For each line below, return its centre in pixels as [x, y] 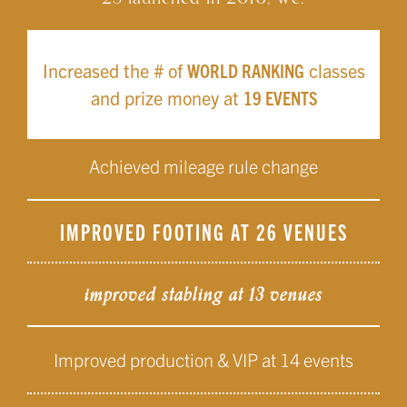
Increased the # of [114, 70]
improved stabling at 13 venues [203, 293]
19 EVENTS [280, 97]
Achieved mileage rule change [203, 165]
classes [334, 70]
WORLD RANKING [245, 70]
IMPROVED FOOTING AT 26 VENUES [203, 231]
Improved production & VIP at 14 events [203, 359]
